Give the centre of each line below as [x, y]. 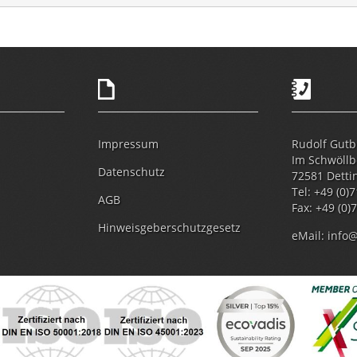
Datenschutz [131, 171]
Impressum [128, 143]
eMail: [310, 235]
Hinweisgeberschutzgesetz [169, 227]
